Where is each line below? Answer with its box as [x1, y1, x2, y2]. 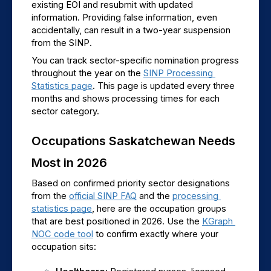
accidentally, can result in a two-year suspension [31, 24, 230, 36]
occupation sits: [31, 241, 96, 253]
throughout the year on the [31, 67, 143, 79]
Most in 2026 [31, 155, 107, 171]
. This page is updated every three [93, 80, 235, 91]
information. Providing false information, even [31, 11, 217, 23]
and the [137, 191, 172, 202]
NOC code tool [31, 229, 93, 240]
